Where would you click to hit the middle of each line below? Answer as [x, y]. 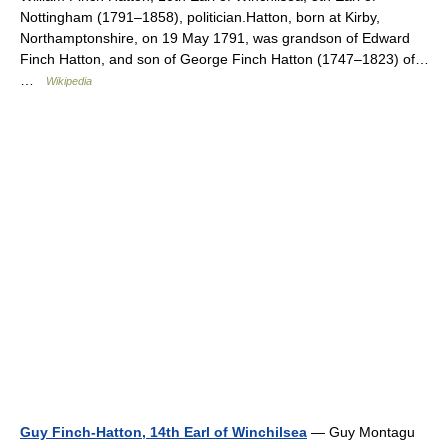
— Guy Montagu [361, 432]
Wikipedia [69, 81]
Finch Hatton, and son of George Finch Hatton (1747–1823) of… [224, 59]
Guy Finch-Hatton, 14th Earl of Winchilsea [163, 432]
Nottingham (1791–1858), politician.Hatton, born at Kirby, [200, 17]
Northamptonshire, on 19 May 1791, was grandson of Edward [215, 38]
